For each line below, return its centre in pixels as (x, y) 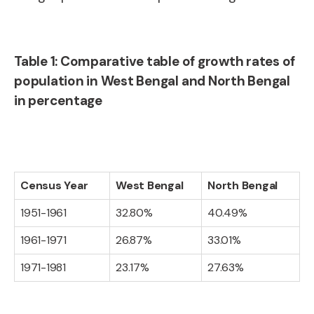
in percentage (58, 101)
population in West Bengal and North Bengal (152, 81)
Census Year (56, 185)
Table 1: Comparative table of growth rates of (155, 61)
